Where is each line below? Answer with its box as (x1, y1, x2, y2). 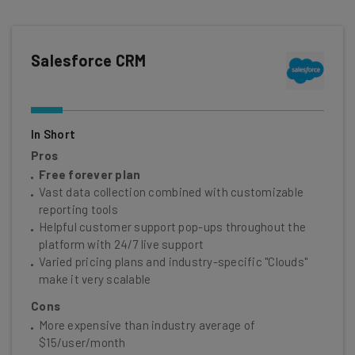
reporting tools (39, 202, 118, 217)
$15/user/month (39, 335, 126, 350)
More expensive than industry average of (39, 318, 256, 333)
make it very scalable (39, 272, 151, 287)
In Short (31, 127, 76, 142)
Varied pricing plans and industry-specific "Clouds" (39, 254, 308, 269)
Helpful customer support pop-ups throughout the (39, 219, 307, 235)
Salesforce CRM (31, 51, 147, 71)
